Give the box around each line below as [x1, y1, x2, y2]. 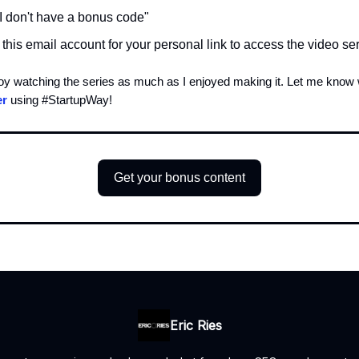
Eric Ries [169, 317, 222, 334]
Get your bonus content [114, 171, 245, 185]
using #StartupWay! [7, 93, 112, 107]
